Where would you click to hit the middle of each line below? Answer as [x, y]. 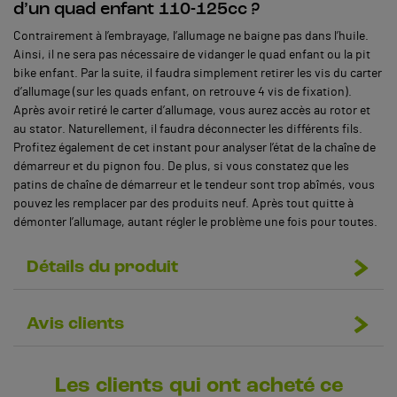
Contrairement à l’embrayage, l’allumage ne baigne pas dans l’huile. [191, 36]
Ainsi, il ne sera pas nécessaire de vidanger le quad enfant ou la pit [192, 54]
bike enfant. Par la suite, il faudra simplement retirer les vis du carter [198, 73]
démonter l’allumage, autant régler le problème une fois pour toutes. [195, 222]
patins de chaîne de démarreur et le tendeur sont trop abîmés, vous [194, 185]
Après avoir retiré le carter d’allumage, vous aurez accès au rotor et [192, 110]
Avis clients [75, 324]
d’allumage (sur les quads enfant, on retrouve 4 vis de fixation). [183, 92]
